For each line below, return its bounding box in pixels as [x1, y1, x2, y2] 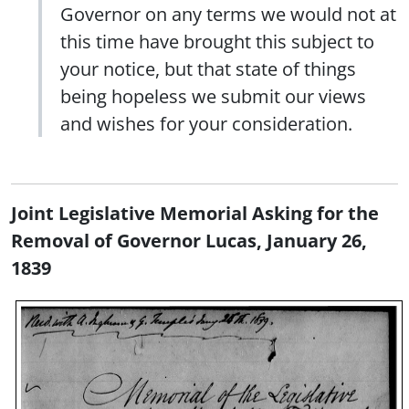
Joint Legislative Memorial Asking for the [11, 200, 379, 226]
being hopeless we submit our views [60, 83, 366, 110]
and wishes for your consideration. [60, 110, 352, 137]
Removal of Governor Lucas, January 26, [11, 227, 367, 254]
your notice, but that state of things [60, 56, 356, 82]
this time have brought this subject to [60, 28, 374, 55]
